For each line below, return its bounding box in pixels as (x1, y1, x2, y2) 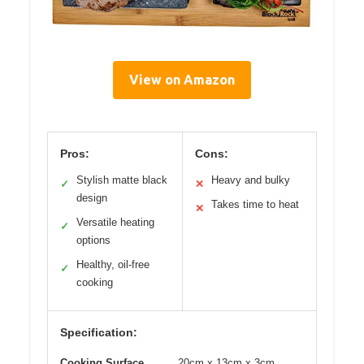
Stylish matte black (76, 174, 167, 187)
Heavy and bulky (210, 174, 290, 187)
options (76, 234, 110, 247)
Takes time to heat (210, 198, 299, 211)
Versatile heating (76, 216, 154, 229)
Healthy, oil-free (76, 258, 149, 271)
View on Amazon (129, 72, 235, 88)
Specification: (60, 326, 137, 340)
